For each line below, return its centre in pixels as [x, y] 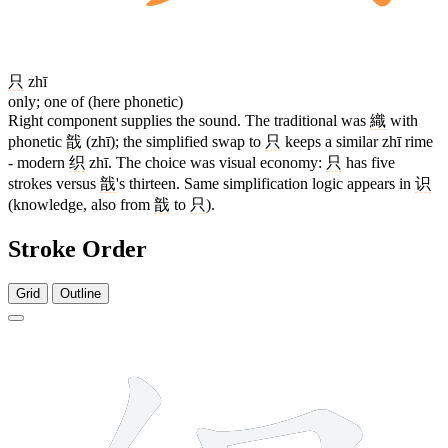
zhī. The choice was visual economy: [205, 162]
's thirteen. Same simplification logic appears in [265, 183]
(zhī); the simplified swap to [173, 141]
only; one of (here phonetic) [95, 101]
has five [368, 162]
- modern [38, 162]
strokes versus [54, 183]
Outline [80, 293]
